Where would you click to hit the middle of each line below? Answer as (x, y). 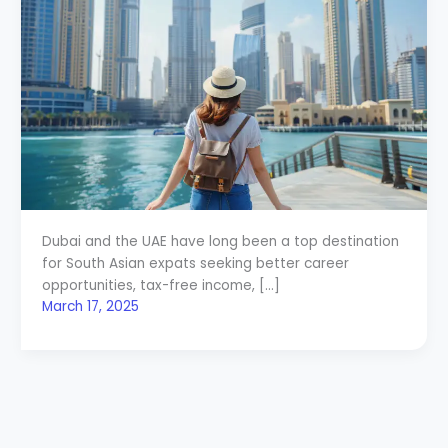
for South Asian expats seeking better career (195, 263)
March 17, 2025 (90, 306)
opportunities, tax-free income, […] (160, 285)
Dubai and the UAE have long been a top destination (220, 241)
